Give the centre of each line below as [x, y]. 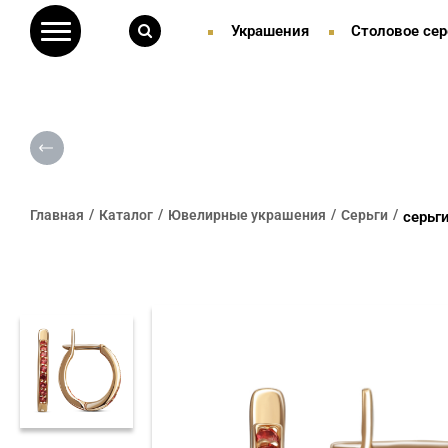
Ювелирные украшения [247, 214]
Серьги [364, 214]
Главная [57, 214]
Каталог [126, 214]
